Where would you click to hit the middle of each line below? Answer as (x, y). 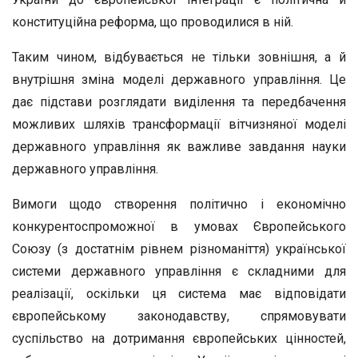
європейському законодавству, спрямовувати (179, 316)
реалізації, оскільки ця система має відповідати (179, 294)
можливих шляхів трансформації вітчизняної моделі (179, 124)
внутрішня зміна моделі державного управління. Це (179, 80)
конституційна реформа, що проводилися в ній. (153, 22)
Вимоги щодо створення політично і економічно (179, 204)
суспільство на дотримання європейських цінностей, (179, 338)
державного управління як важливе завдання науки (179, 147)
